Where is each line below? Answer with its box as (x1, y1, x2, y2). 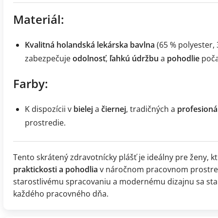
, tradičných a (126, 103, 177, 114)
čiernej (101, 103, 126, 114)
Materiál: (13, 11, 64, 27)
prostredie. (25, 117, 66, 128)
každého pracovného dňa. (13, 188, 109, 199)
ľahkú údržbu (109, 53, 159, 64)
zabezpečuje (25, 53, 73, 64)
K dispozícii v (25, 103, 73, 114)
